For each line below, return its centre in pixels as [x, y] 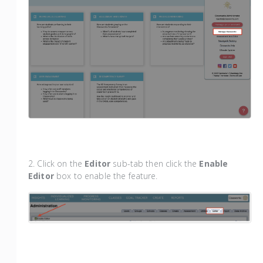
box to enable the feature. [107, 176]
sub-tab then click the [156, 163]
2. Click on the [57, 163]
